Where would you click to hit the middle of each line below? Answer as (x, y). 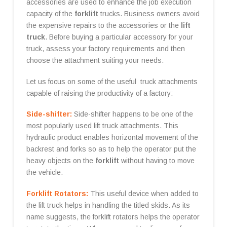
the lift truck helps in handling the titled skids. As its (108, 205)
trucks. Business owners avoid (149, 14)
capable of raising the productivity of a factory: (99, 93)
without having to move (157, 161)
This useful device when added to (143, 193)
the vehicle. (44, 173)
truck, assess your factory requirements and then (105, 49)
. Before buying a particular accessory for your (119, 37)
